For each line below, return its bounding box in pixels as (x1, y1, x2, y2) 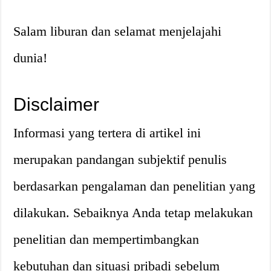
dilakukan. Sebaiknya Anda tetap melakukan (13, 205, 253, 220)
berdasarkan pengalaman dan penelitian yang (13, 178, 256, 194)
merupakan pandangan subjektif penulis (13, 152, 227, 167)
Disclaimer (13, 94, 100, 114)
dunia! (13, 50, 48, 65)
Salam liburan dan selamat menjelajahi (13, 24, 222, 39)
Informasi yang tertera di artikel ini (13, 125, 201, 140)
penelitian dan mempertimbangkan (13, 232, 200, 247)
